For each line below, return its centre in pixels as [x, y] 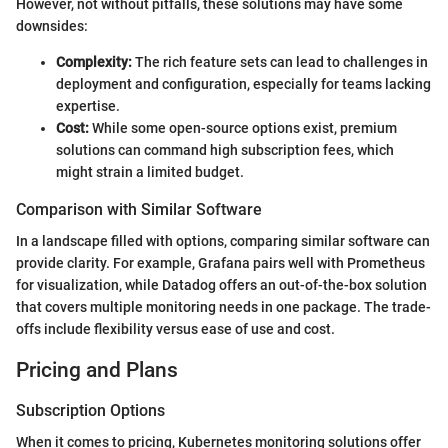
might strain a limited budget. [150, 171]
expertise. [88, 105]
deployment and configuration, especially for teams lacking [243, 83]
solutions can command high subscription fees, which [225, 149]
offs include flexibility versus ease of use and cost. [175, 329]
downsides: [52, 25]
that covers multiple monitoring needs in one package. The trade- [223, 307]
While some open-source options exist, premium [243, 127]
